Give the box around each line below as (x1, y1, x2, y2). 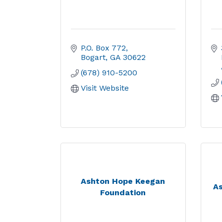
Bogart (81, 53, 106, 62)
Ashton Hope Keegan (81, 176, 166, 186)
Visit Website (81, 83, 129, 93)
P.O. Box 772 (81, 43, 126, 53)
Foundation (100, 187, 146, 197)
